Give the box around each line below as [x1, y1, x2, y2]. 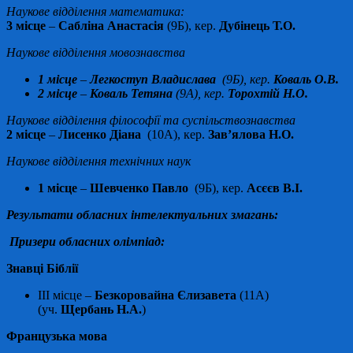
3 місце [6, 18, 46, 32]
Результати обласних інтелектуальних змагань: [6, 207, 278, 221]
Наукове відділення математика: [6, 4, 184, 18]
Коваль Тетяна [87, 86, 176, 100]
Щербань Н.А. [61, 302, 142, 316]
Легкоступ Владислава [87, 72, 219, 86]
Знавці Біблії [6, 261, 78, 275]
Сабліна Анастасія [58, 18, 164, 32]
